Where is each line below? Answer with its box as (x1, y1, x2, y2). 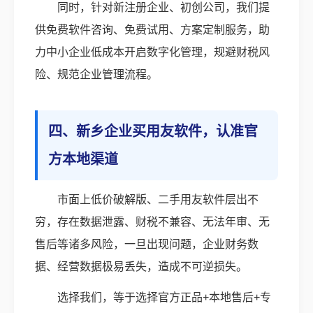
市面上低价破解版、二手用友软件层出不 (57, 194, 259, 206)
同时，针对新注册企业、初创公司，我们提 (57, 1, 270, 14)
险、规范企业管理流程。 (35, 68, 158, 81)
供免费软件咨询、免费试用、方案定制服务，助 (35, 24, 270, 36)
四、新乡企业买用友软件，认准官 (48, 124, 258, 140)
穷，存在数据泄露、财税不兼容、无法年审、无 (35, 216, 270, 228)
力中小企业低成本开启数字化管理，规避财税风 (35, 46, 270, 59)
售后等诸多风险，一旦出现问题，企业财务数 (35, 238, 259, 251)
